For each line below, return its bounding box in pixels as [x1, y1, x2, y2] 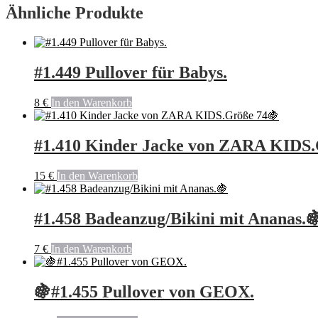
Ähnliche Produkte [6, 3, 143, 22]
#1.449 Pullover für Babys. [34, 63, 227, 82]
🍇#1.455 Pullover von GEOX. [34, 282, 254, 301]
